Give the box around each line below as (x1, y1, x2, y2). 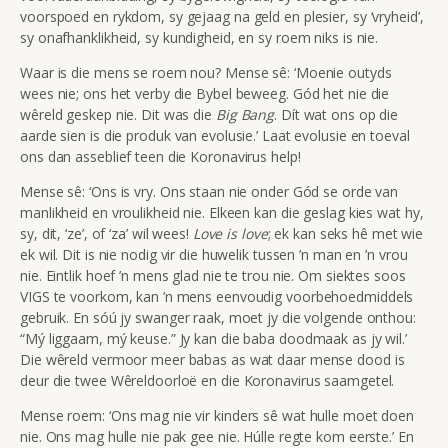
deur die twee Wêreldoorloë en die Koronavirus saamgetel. (20, 370, 395, 390)
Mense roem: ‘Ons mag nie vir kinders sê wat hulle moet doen (20, 405, 415, 425)
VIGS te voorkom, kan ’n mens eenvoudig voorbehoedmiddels (20, 286, 414, 306)
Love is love (192, 223, 268, 243)
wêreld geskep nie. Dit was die (20, 104, 216, 124)
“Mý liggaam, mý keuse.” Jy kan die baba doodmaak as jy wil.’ (20, 328, 407, 348)
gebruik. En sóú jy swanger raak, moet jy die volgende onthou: (20, 307, 416, 327)
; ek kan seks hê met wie (267, 223, 424, 243)
